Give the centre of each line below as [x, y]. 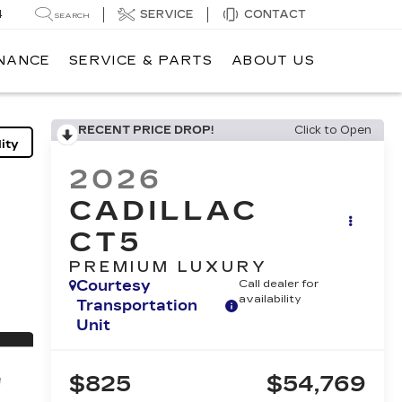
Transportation [136, 306]
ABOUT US [273, 61]
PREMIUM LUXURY [168, 267]
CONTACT [275, 14]
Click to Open [333, 130]
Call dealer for [279, 284]
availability [271, 299]
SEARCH [72, 15]
